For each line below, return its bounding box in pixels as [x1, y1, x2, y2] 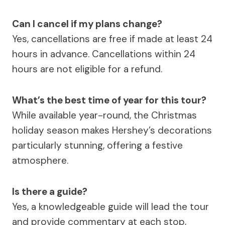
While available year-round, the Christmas [12, 108, 197, 122]
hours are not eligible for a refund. [12, 62, 162, 75]
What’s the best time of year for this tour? [12, 93, 206, 106]
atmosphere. [12, 154, 68, 167]
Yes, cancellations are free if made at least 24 [12, 32, 212, 45]
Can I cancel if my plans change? [12, 17, 162, 30]
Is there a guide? [12, 185, 87, 198]
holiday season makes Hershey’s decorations [12, 124, 212, 137]
